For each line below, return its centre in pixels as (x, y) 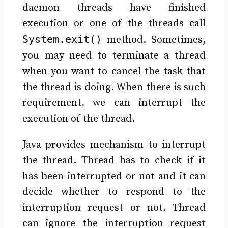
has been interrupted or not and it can (114, 176)
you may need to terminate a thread (114, 55)
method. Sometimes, (154, 40)
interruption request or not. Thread (114, 208)
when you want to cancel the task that (114, 71)
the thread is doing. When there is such (114, 87)
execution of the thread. (78, 119)
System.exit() (62, 39)
